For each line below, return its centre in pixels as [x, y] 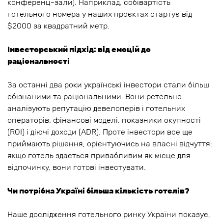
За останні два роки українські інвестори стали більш [108, 85]
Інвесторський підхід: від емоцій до [79, 50]
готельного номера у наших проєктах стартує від [100, 14]
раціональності [39, 61]
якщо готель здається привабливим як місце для [99, 156]
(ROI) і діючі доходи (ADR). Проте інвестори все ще [100, 132]
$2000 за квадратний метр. [58, 26]
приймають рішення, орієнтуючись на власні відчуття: [110, 144]
